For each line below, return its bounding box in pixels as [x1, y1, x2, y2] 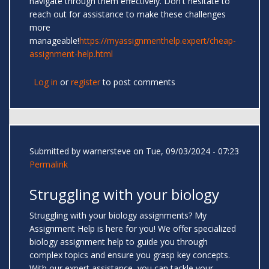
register [71, 76, 100, 88]
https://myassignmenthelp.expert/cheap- [79, 35, 236, 47]
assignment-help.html [29, 48, 113, 60]
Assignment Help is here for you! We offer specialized [29, 223, 236, 235]
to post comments [100, 76, 175, 88]
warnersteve [83, 145, 131, 157]
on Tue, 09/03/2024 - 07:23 [131, 145, 239, 157]
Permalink [29, 159, 68, 171]
